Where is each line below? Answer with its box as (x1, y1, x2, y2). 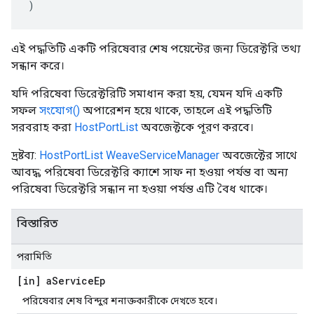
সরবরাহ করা (11, 121, 74, 134)
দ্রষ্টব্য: (11, 149, 39, 162)
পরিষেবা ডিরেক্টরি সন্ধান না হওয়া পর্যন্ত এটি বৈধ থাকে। (11, 182, 268, 196)
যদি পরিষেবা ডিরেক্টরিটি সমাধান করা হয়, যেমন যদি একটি (11, 87, 282, 100)
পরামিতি (17, 251, 52, 262)
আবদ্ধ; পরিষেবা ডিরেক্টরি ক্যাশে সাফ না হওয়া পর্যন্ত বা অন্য (11, 165, 288, 179)
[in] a (17, 274, 52, 287)
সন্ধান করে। (11, 59, 64, 72)
